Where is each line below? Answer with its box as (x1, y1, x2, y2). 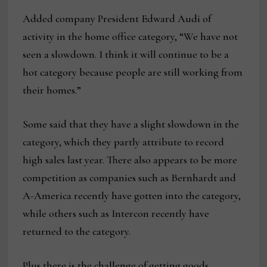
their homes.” (23, 83, 82, 97)
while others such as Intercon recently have (23, 207, 210, 221)
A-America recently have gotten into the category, (23, 189, 241, 203)
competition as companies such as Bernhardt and (23, 171, 237, 185)
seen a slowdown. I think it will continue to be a (23, 48, 229, 61)
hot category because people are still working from (23, 66, 243, 79)
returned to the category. (23, 225, 131, 238)
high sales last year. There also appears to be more (23, 153, 238, 167)
